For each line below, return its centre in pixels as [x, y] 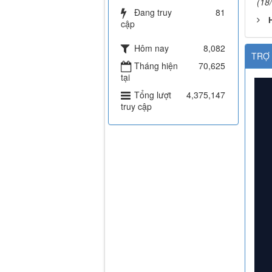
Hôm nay [151, 48]
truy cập [136, 107]
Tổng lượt [153, 95]
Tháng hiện [156, 66]
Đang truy [153, 12]
